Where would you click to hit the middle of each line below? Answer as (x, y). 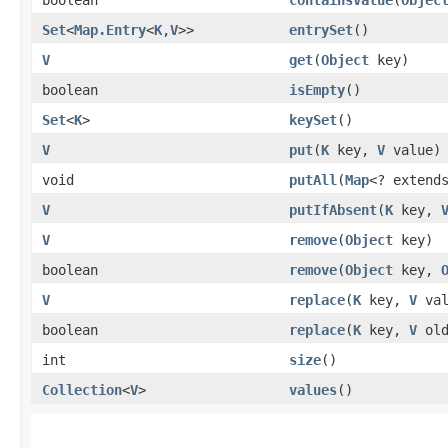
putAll (313, 179)
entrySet (321, 29)
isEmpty (317, 89)
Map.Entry (110, 29)
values (313, 389)
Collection (82, 389)
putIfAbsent (333, 209)
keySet (313, 119)
